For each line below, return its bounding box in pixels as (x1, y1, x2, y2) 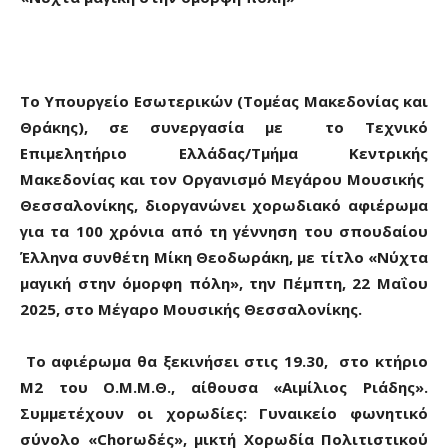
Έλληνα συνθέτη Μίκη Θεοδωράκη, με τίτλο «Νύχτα (20, 247, 428, 268)
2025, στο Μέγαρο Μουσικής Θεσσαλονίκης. (20, 299, 362, 320)
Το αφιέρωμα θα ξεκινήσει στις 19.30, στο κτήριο (20, 351, 428, 372)
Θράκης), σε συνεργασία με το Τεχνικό (20, 117, 428, 138)
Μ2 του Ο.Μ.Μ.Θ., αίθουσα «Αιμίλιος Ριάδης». (20, 377, 428, 398)
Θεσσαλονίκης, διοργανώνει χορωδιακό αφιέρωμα (20, 195, 428, 216)
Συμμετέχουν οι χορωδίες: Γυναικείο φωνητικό (20, 403, 428, 424)
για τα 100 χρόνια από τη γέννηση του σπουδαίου (20, 221, 428, 242)
